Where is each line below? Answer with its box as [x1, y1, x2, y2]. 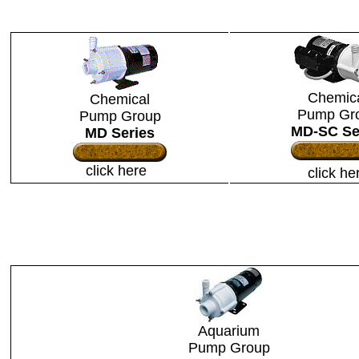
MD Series [85, 125, 155, 141]
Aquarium [198, 323, 260, 339]
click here [85, 163, 155, 179]
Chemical [90, 91, 150, 107]
